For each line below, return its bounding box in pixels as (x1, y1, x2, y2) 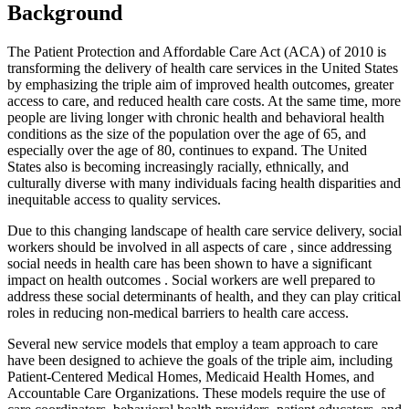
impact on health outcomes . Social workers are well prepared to (7, 271, 375, 288)
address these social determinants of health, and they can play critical (7, 288, 401, 304)
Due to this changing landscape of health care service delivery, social (7, 222, 402, 238)
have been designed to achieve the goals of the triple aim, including (7, 351, 393, 368)
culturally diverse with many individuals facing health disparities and (7, 174, 401, 191)
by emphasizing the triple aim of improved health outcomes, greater (7, 76, 393, 92)
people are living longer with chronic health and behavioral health (7, 109, 384, 125)
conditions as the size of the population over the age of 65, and (7, 125, 366, 142)
